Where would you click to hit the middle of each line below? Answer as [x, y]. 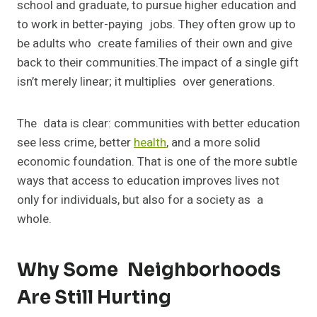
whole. [34, 219]
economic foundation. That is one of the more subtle [157, 162]
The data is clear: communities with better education [158, 124]
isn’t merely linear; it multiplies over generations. [146, 82]
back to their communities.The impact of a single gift [158, 63]
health [150, 143]
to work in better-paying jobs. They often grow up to [156, 25]
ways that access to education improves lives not [148, 181]
